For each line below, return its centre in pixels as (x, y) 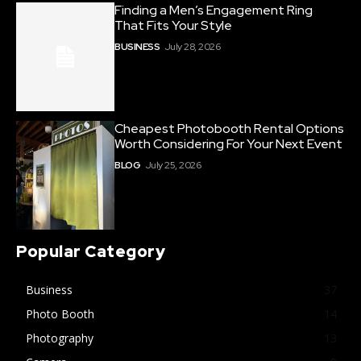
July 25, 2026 (173, 165)
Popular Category (91, 251)
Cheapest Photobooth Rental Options (230, 128)
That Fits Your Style (174, 26)
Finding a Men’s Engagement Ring (214, 10)
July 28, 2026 (192, 47)
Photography (60, 338)
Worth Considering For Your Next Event (229, 143)
